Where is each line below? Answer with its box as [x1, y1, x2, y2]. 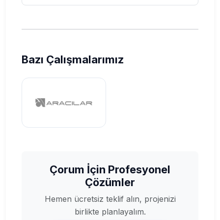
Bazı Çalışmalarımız [22, 53, 124, 66]
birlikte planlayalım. [74, 206, 146, 217]
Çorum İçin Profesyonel [50, 163, 170, 176]
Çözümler [85, 175, 135, 189]
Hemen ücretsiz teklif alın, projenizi [44, 193, 176, 204]
